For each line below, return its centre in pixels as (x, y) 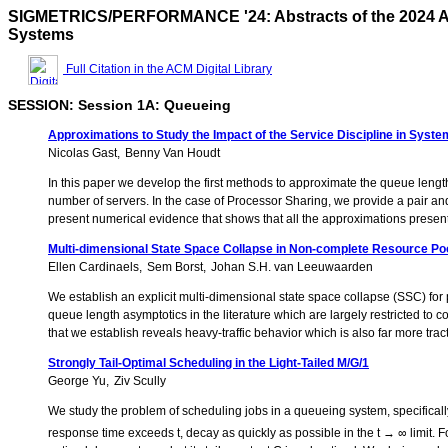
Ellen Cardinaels (93, 267)
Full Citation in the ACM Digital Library (167, 68)
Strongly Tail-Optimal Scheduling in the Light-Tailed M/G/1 (208, 363)
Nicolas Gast (82, 153)
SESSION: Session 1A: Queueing (119, 105)
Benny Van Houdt (172, 153)
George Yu (77, 381)
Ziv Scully (140, 381)
